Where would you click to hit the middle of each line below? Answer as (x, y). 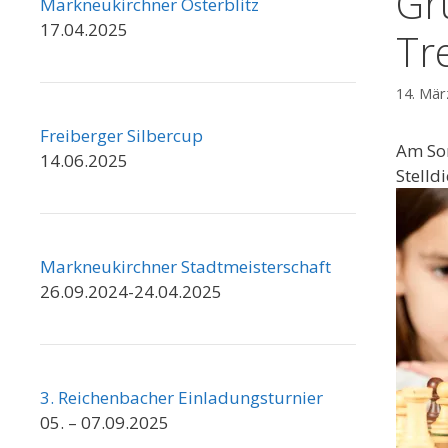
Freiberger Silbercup (121, 135)
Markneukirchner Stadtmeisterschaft (185, 266)
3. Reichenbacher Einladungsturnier (181, 397)
